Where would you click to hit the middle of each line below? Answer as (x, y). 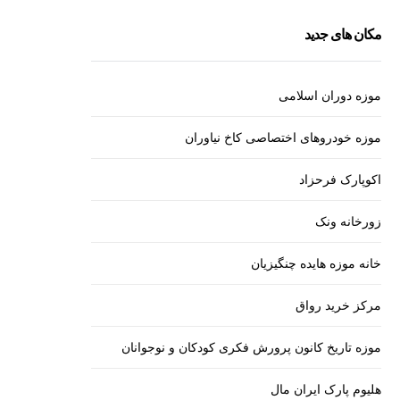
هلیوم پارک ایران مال (325, 389)
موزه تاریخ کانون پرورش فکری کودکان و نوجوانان (251, 347)
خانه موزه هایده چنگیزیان (316, 263)
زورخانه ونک (348, 221)
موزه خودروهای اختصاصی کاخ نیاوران (283, 137)
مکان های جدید (342, 34)
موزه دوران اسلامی (329, 96)
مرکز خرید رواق (338, 305)
